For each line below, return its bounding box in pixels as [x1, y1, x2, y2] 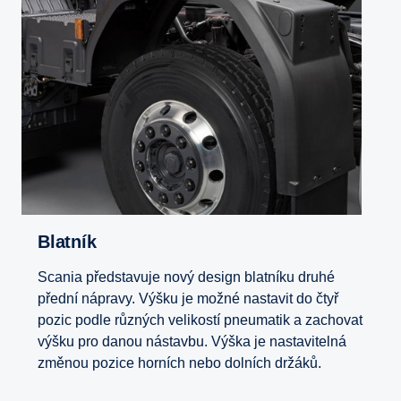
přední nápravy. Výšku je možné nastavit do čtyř [38, 290, 338, 306]
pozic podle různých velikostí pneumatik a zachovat [38, 311, 363, 328]
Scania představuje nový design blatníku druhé [38, 269, 335, 285]
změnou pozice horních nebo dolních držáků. [38, 354, 325, 371]
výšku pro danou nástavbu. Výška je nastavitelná [38, 333, 346, 349]
